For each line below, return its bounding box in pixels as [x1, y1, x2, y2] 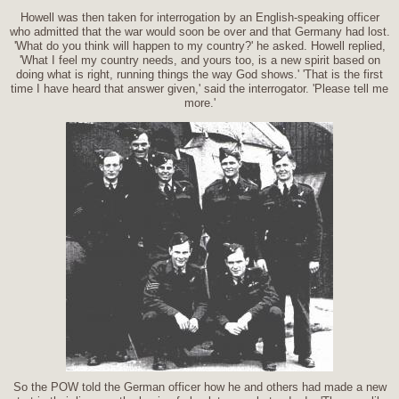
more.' [183, 95, 216, 110]
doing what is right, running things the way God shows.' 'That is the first [16, 67, 383, 81]
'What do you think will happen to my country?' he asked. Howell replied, [13, 38, 386, 53]
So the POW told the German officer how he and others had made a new [12, 379, 387, 394]
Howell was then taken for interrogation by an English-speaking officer [20, 10, 379, 24]
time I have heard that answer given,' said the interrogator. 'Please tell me [11, 81, 388, 95]
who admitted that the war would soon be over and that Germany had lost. [9, 24, 390, 38]
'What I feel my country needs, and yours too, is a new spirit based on [19, 53, 380, 67]
